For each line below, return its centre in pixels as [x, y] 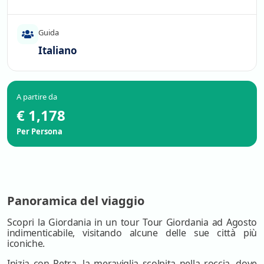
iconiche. [26, 243]
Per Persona [39, 131]
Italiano [58, 50]
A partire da [37, 96]
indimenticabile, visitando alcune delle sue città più [132, 232]
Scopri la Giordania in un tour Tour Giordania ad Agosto [132, 222]
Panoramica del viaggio [76, 200]
